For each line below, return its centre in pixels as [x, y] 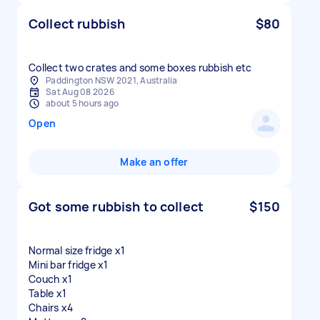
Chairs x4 [51, 307]
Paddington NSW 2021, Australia [112, 80]
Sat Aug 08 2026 [80, 92]
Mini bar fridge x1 [69, 265]
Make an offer [154, 162]
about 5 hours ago [82, 103]
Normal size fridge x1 [77, 250]
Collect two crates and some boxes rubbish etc [140, 67]
